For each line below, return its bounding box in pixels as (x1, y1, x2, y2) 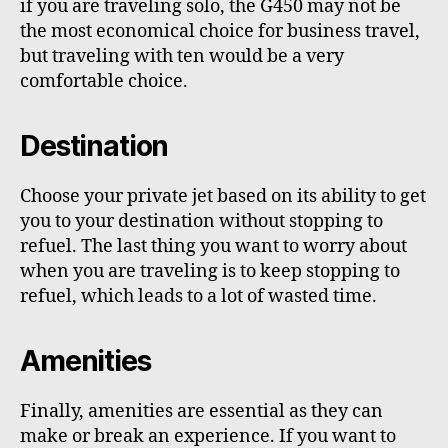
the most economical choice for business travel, (20, 19, 420, 43)
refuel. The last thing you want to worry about (20, 234, 407, 258)
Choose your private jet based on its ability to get (20, 184, 426, 208)
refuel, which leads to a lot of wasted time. (20, 284, 381, 308)
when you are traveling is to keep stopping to (20, 259, 400, 283)
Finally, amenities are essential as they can (20, 399, 383, 423)
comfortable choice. (20, 69, 192, 93)
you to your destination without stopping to (20, 209, 383, 233)
